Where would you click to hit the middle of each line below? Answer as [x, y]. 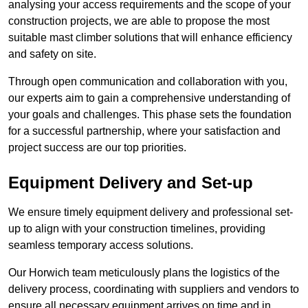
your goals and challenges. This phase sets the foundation [150, 115]
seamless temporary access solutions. [101, 245]
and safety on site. [52, 54]
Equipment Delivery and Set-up [131, 183]
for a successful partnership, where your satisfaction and [144, 131]
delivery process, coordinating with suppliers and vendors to [154, 289]
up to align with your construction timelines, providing [137, 229]
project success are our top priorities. [97, 148]
